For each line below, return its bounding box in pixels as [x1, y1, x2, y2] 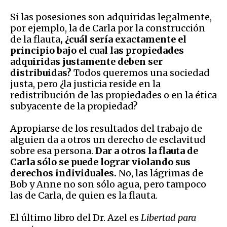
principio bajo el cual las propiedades [10, 44, 184, 56]
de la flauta [10, 33, 60, 45]
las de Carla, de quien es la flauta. [10, 189, 160, 201]
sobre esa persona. [10, 144, 95, 157]
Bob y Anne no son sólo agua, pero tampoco [10, 178, 206, 190]
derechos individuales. [10, 167, 119, 179]
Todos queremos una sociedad [73, 66, 210, 79]
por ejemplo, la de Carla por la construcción [10, 22, 205, 34]
